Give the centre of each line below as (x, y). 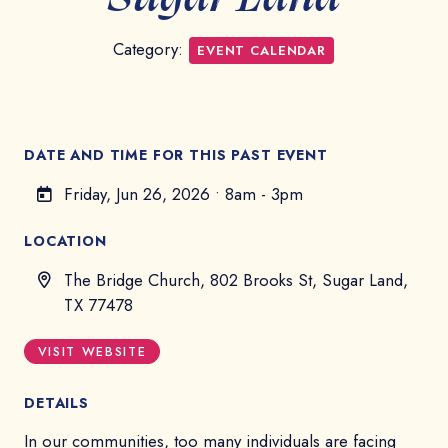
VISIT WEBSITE (92, 351)
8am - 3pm (264, 193)
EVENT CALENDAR (261, 50)
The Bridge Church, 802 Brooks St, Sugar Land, (236, 279)
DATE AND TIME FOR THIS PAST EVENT (176, 154)
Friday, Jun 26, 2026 (137, 193)
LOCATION (65, 240)
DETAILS (56, 402)
